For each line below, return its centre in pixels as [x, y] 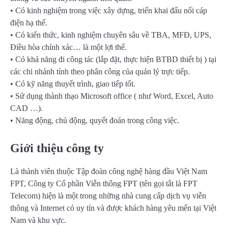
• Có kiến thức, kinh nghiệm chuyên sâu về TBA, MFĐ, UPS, [111, 35]
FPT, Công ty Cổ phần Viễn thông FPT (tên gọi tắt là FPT [104, 183]
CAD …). [26, 108]
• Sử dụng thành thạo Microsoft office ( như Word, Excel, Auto [112, 96]
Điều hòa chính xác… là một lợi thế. [68, 47]
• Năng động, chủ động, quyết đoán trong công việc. [95, 120]
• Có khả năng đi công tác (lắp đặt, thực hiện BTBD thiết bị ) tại [113, 59]
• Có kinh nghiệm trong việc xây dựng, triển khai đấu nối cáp [109, 10]
